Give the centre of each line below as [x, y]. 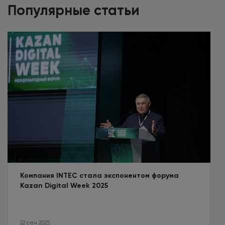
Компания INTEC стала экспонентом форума [99, 175]
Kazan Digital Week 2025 [64, 185]
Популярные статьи [74, 10]
